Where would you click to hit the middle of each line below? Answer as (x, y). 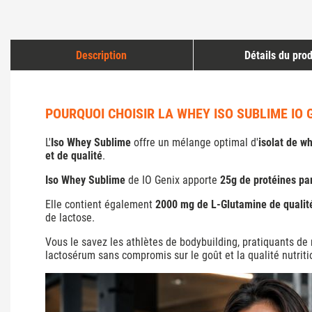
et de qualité (74, 155)
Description (102, 55)
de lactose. (70, 217)
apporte (200, 180)
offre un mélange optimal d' (195, 142)
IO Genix (161, 180)
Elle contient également (100, 204)
